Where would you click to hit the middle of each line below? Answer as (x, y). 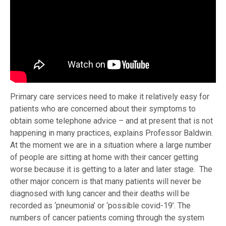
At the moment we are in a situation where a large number (111, 145)
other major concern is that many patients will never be (106, 182)
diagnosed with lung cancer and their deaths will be (100, 194)
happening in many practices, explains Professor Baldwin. (111, 133)
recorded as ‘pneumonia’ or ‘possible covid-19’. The (100, 206)
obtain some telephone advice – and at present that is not (111, 121)
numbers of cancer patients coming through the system (107, 218)
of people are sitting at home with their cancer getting (104, 157)
